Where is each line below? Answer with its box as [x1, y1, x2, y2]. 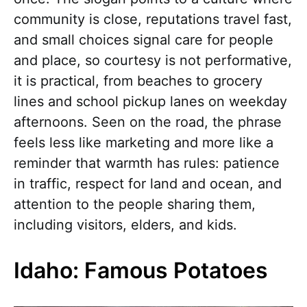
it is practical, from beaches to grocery [14, 73, 262, 90]
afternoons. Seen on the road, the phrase [14, 114, 282, 131]
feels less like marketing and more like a [14, 134, 273, 151]
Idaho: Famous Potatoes [14, 257, 268, 284]
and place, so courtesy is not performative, [14, 52, 292, 69]
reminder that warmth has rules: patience [14, 155, 280, 172]
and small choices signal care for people [14, 32, 273, 49]
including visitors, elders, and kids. [14, 217, 237, 234]
